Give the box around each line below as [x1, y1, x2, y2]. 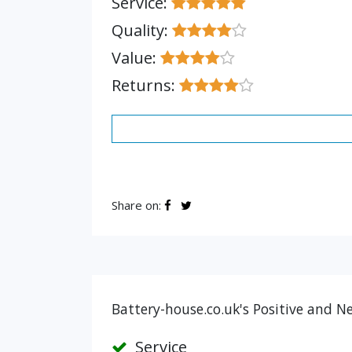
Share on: [112, 197, 164, 213]
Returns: [112, 75, 179, 96]
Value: [112, 47, 160, 68]
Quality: [112, 20, 172, 41]
